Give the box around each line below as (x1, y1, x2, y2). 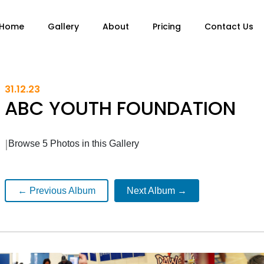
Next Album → (126, 186, 187, 196)
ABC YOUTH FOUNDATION (4, 95, 236, 122)
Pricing (153, 21, 181, 32)
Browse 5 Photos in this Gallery (8, 138, 139, 149)
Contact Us (204, 21, 253, 32)
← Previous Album (17, 186, 95, 196)
